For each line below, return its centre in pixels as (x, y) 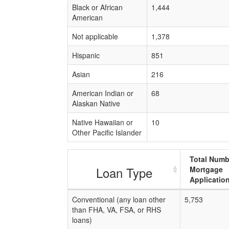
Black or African (97, 7)
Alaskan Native (96, 103)
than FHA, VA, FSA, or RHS (117, 210)
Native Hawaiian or (102, 122)
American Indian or (103, 93)
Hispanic (86, 55)
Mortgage (206, 169)
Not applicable (95, 36)
